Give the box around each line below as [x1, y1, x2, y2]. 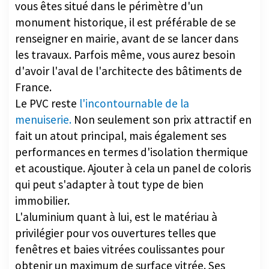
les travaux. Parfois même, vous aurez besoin [15, 47, 235, 62]
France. [15, 79, 52, 94]
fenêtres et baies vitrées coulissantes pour [15, 241, 225, 256]
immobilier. [15, 193, 70, 208]
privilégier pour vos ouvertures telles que [15, 225, 216, 240]
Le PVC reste [15, 95, 79, 110]
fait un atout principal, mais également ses [15, 128, 226, 143]
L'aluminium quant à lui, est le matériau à [15, 209, 217, 224]
